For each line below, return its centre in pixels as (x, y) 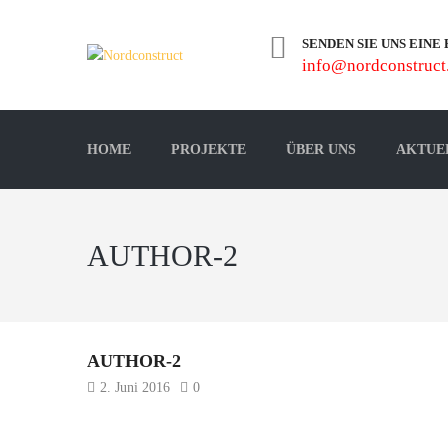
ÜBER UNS (321, 149)
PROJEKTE (208, 149)
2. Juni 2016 (135, 387)
